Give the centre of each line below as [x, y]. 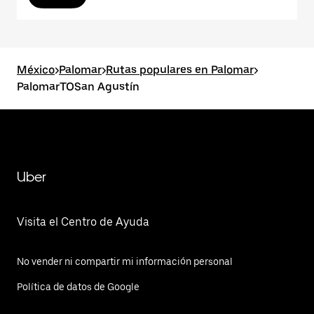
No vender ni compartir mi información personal [125, 261]
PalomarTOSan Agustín [78, 87]
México [36, 70]
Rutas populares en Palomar [180, 70]
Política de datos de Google [78, 287]
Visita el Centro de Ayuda [83, 222]
